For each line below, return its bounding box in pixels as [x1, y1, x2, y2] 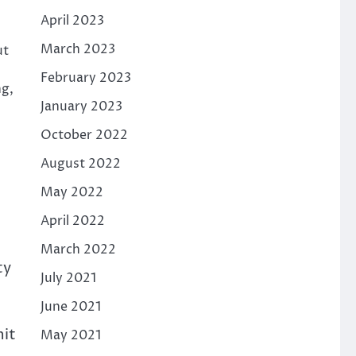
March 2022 [40, 240, 116, 258]
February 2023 [40, 68, 131, 87]
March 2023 [40, 40, 115, 58]
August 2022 [40, 154, 121, 172]
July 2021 [40, 269, 96, 287]
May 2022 [40, 183, 103, 201]
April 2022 [40, 211, 105, 230]
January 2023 [40, 97, 122, 115]
